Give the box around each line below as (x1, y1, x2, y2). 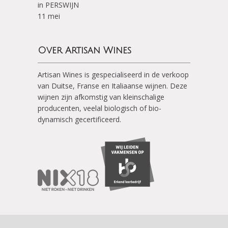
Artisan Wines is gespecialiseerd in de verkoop (38, 70, 189, 79)
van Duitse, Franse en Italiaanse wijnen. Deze (38, 81, 187, 91)
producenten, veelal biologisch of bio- (38, 103, 161, 113)
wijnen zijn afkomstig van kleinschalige (38, 92, 164, 102)
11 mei (38, 11, 60, 21)
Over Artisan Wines (38, 45, 131, 55)
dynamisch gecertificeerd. (38, 115, 121, 124)
